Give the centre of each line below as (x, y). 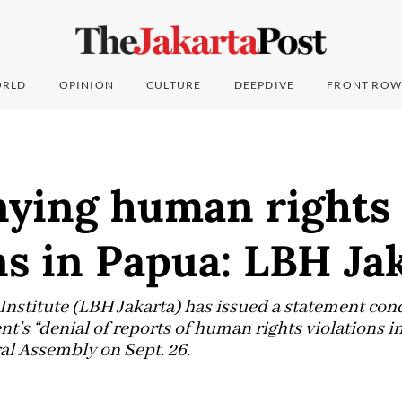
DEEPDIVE (264, 85)
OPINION (87, 85)
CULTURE (174, 85)
